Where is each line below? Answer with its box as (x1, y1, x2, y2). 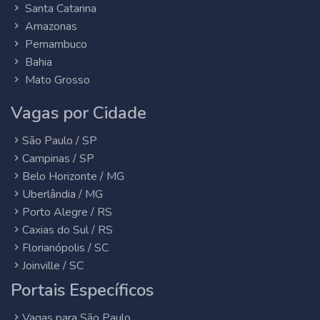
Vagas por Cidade (11, 101, 146, 124)
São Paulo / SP (22, 133, 97, 149)
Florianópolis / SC (22, 240, 109, 256)
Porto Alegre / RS (22, 204, 112, 220)
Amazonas (22, 19, 77, 34)
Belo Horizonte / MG (22, 169, 124, 184)
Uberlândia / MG (22, 186, 103, 202)
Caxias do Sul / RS (22, 222, 113, 238)
